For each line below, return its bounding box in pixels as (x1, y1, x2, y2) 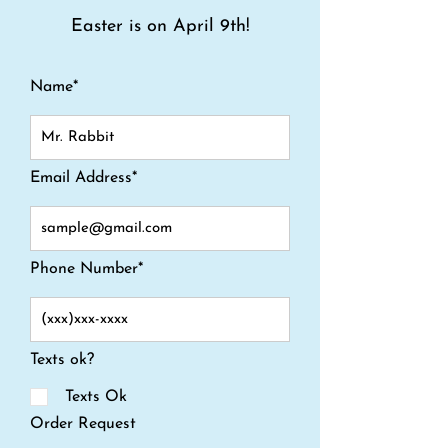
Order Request (30, 416, 136, 432)
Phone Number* (30, 261, 143, 277)
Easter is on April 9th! (70, 17, 250, 36)
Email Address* (30, 170, 137, 186)
